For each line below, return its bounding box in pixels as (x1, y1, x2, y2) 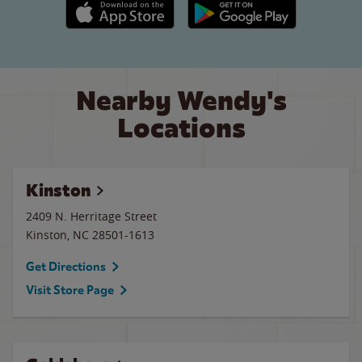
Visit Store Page (26, 283, 114, 297)
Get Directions (26, 259, 106, 274)
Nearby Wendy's (75, 83, 287, 118)
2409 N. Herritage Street (26, 208, 157, 224)
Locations (116, 111, 246, 145)
